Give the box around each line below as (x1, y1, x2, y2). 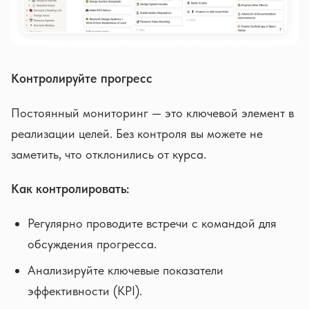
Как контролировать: (11, 181, 129, 196)
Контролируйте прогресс (11, 70, 152, 86)
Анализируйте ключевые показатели (28, 262, 223, 277)
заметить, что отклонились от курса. (11, 146, 206, 161)
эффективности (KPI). (28, 283, 142, 298)
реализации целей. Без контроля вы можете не (11, 126, 263, 141)
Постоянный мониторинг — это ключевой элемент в (11, 105, 294, 120)
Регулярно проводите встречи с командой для (28, 215, 277, 230)
